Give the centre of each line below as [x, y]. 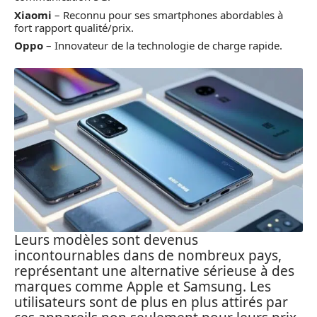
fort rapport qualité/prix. [74, 27]
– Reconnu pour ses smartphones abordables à [167, 15]
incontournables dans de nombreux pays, [148, 256]
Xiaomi [33, 15]
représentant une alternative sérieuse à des [154, 271]
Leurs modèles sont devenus [106, 240]
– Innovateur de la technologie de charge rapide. [163, 45]
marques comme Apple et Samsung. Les [143, 287]
